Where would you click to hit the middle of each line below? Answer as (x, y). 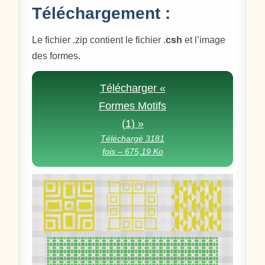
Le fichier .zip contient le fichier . (99, 40)
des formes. (56, 56)
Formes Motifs (132, 106)
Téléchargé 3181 (132, 139)
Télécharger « (132, 88)
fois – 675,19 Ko (132, 152)
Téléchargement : (101, 14)
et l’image (204, 40)
